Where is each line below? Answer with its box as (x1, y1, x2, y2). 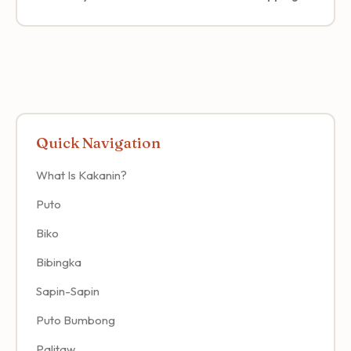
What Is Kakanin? (36, 167, 127, 183)
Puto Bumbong (36, 312, 115, 327)
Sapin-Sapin (36, 283, 100, 299)
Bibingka (36, 254, 81, 270)
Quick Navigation (36, 132, 161, 152)
